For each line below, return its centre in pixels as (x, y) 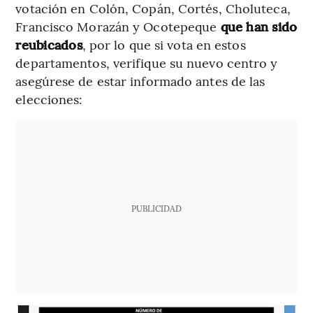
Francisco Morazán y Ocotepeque (118, 26)
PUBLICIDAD (156, 208)
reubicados (49, 44)
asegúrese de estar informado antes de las (140, 80)
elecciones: (49, 99)
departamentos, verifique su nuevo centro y (147, 62)
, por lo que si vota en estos (164, 44)
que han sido (259, 26)
